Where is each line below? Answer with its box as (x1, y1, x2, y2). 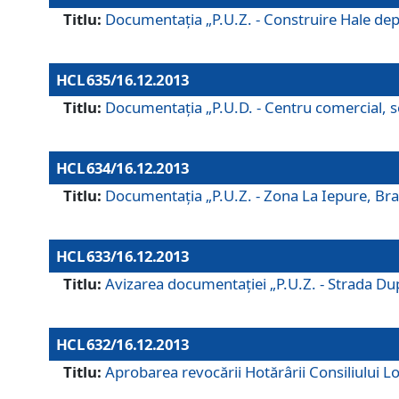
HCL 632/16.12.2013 (56, 334, 190, 355)
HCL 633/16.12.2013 (56, 246, 190, 267)
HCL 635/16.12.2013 (56, 69, 190, 91)
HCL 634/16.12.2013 (56, 158, 190, 179)
